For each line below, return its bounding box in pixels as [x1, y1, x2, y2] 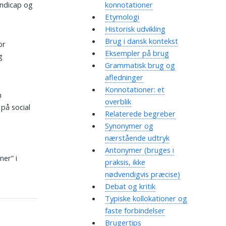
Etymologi [104, 12, 139, 22]
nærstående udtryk [104, 133, 169, 143]
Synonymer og [104, 121, 153, 131]
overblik [104, 96, 131, 107]
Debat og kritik [104, 181, 155, 192]
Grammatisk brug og [104, 60, 175, 71]
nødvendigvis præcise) [104, 169, 180, 180]
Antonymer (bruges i [104, 145, 174, 155]
